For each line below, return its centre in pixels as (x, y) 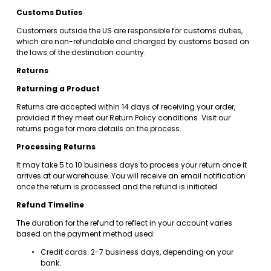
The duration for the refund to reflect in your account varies (124, 223)
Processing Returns (56, 146)
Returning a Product (58, 88)
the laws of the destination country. (81, 52)
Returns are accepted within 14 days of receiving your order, (126, 106)
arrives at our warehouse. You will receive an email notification (131, 175)
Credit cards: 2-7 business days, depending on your (137, 252)
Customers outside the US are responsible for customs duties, (129, 30)
